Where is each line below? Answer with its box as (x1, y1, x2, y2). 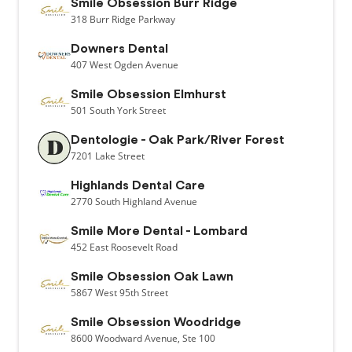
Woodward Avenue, (95, 332, 180, 345)
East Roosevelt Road (90, 240, 178, 254)
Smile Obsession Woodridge (71, 316, 241, 328)
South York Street (90, 104, 166, 117)
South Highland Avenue (95, 195, 197, 208)
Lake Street (95, 149, 145, 163)
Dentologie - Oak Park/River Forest (71, 134, 284, 146)
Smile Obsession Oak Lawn (71, 270, 233, 283)
